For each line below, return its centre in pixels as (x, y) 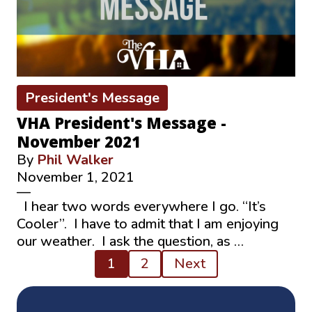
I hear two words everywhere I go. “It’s (141, 207)
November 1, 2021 (76, 178)
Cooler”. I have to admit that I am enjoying (148, 224)
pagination (71, 286)
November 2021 (79, 142)
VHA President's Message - (122, 123)
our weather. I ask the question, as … (130, 242)
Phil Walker (75, 160)
